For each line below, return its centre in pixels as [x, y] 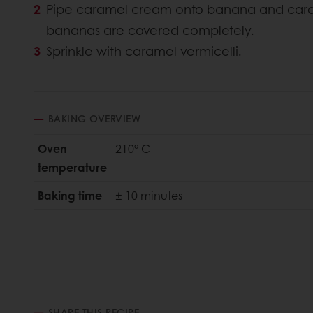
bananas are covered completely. [150, 30]
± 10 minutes [149, 195]
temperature [72, 167]
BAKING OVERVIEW [94, 118]
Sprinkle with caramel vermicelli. [144, 51]
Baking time [70, 195]
